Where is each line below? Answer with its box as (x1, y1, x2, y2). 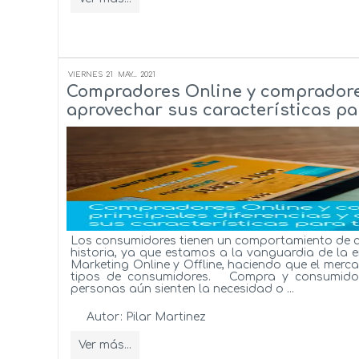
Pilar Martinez (126, 310, 206, 323)
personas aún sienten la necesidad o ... (71, 282, 294, 295)
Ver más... (79, 338, 131, 351)
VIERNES (68, 70, 103, 79)
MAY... (118, 70, 137, 79)
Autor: (87, 310, 126, 323)
